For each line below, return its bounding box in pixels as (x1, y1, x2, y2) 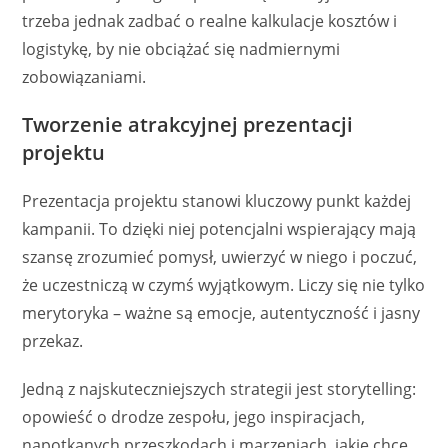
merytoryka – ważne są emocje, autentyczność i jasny (22, 301, 421, 324)
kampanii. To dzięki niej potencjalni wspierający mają (22, 217, 417, 240)
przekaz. (22, 329, 84, 352)
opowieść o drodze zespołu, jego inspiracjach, (22, 405, 366, 428)
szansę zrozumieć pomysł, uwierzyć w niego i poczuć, (22, 245, 418, 268)
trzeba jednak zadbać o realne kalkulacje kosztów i (22, 9, 398, 32)
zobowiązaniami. (22, 65, 147, 88)
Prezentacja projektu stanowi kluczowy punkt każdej (22, 189, 412, 212)
